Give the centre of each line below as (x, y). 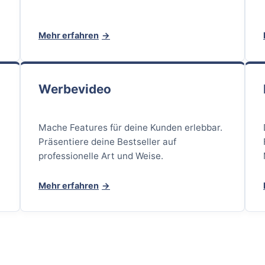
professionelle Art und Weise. (101, 156)
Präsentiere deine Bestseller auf (107, 142)
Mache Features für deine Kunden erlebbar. (130, 128)
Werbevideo (75, 89)
